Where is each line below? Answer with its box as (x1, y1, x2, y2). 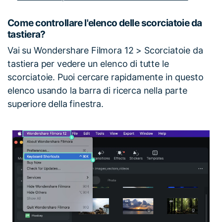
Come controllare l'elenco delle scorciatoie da (7, 17, 202, 29)
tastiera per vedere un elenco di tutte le (7, 58, 169, 69)
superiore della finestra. (7, 98, 104, 109)
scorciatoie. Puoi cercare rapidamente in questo (7, 71, 204, 82)
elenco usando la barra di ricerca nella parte (7, 85, 187, 96)
